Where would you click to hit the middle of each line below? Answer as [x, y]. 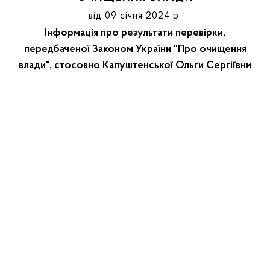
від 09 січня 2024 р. [135, 16]
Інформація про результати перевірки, [135, 33]
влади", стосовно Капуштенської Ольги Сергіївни [135, 66]
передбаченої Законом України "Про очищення [135, 49]
